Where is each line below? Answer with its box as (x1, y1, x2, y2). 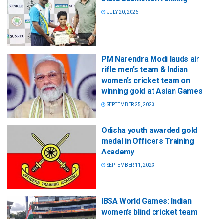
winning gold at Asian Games (101, 87, 203, 96)
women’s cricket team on (101, 76, 190, 86)
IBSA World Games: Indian (101, 196, 192, 206)
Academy (101, 147, 134, 156)
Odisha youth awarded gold (101, 125, 197, 135)
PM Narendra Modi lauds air (101, 54, 199, 64)
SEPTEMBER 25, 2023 (106, 102, 154, 108)
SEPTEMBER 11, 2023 (106, 162, 154, 168)
